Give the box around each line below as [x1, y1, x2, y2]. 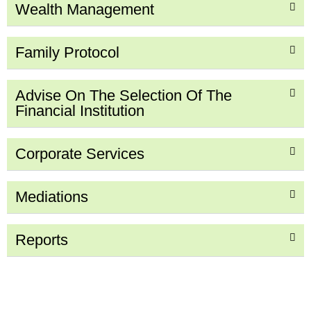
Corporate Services [15, 144, 144, 162]
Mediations [15, 187, 88, 205]
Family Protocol [15, 43, 119, 61]
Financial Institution [15, 101, 144, 119]
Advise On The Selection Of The [15, 86, 232, 104]
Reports [15, 230, 68, 249]
